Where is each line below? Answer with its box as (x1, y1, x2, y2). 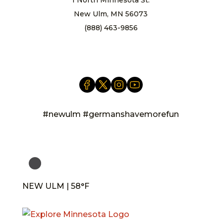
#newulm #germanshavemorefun (43, 109, 179, 119)
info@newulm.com (77, 37, 145, 46)
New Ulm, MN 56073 (74, 9, 148, 18)
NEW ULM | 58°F (22, 181, 89, 191)
